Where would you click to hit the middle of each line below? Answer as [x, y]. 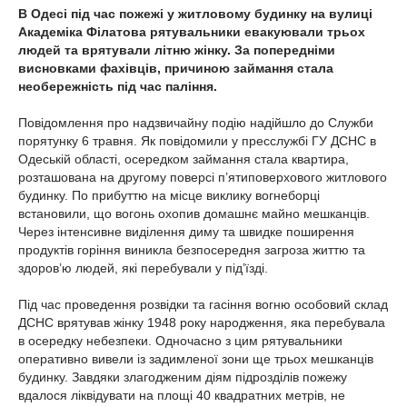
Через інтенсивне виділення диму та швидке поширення [186, 232]
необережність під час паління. [118, 86]
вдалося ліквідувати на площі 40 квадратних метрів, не [182, 395]
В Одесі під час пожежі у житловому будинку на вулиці [195, 14]
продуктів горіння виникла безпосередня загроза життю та [192, 250]
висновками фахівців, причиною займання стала [176, 68]
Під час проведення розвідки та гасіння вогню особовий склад [203, 304]
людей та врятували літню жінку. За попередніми [177, 50]
